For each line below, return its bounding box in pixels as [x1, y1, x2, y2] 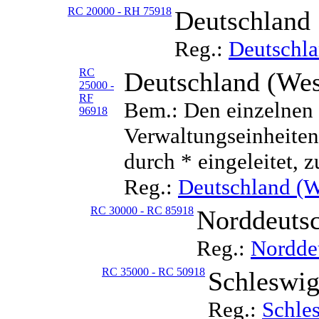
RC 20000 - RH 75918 [68, 5, 172, 17]
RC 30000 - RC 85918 [90, 204, 194, 216]
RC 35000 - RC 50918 [102, 266, 205, 278]
